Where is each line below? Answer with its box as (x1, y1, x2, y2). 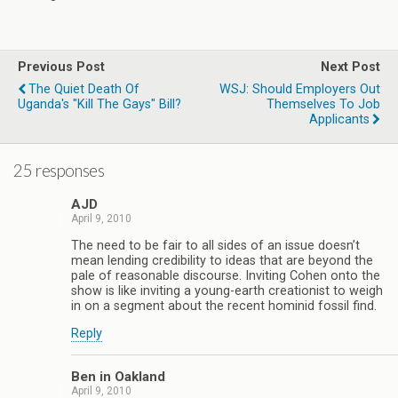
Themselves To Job (267, 97, 380, 112)
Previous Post (18, 60, 105, 75)
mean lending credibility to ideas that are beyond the (71, 252, 373, 268)
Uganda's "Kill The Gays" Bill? (18, 97, 181, 112)
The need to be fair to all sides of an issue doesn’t (71, 237, 360, 253)
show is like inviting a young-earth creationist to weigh (71, 283, 383, 298)
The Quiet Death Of (28, 82, 139, 97)
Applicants (309, 112, 370, 127)
